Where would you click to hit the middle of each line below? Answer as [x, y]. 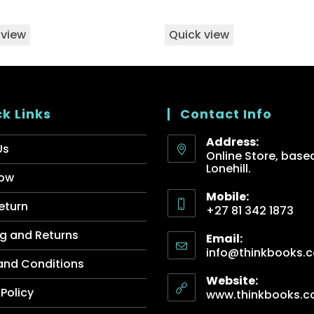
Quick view [199, 35]
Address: [232, 142]
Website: [232, 281]
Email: [224, 239]
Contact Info [226, 114]
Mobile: [227, 197]
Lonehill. [228, 169]
